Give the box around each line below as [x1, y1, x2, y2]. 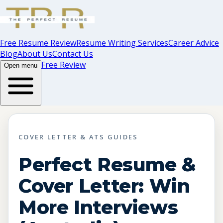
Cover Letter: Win [18, 174, 190, 197]
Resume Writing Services [76, 37, 168, 48]
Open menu [4, 62, 37, 69]
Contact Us [52, 48, 93, 59]
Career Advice [168, 37, 219, 48]
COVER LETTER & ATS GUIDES [18, 132, 138, 141]
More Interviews [18, 196, 178, 219]
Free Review [41, 59, 86, 70]
